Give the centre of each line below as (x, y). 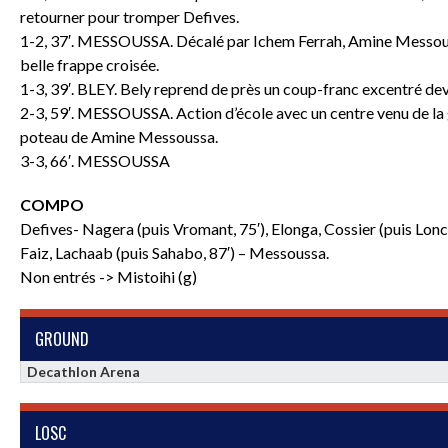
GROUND (62, 338)
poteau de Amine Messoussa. (119, 136)
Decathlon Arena (84, 371)
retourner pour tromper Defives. (129, 16)
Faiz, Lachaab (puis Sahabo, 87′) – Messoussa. (174, 252)
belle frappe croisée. (89, 64)
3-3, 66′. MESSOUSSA (95, 160)
